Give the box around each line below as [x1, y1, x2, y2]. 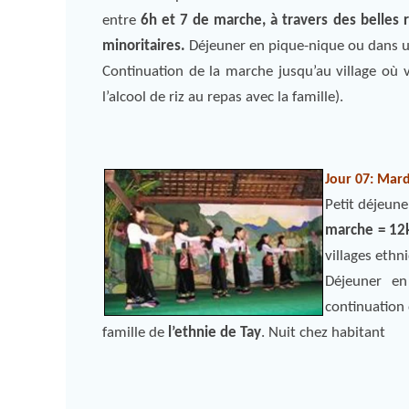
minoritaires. [102, 38, 185, 54]
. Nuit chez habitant [261, 325, 385, 341]
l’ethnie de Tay [168, 325, 261, 341]
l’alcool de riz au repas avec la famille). [102, 89, 343, 105]
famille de [102, 325, 168, 341]
